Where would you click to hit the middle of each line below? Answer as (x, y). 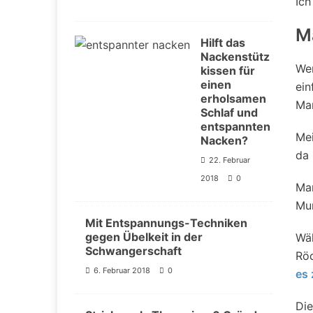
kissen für (228, 71)
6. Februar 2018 (122, 271)
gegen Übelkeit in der (144, 237)
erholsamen (233, 99)
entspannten (235, 127)
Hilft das (223, 43)
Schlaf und (229, 113)
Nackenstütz (235, 57)
